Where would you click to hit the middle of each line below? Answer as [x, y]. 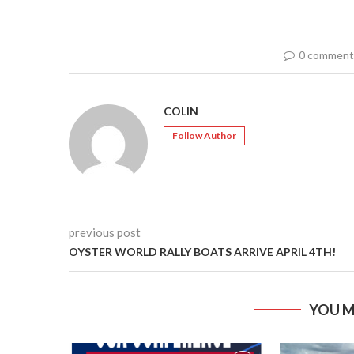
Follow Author [204, 136]
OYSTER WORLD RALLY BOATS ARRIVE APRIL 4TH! [202, 252]
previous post [105, 233]
